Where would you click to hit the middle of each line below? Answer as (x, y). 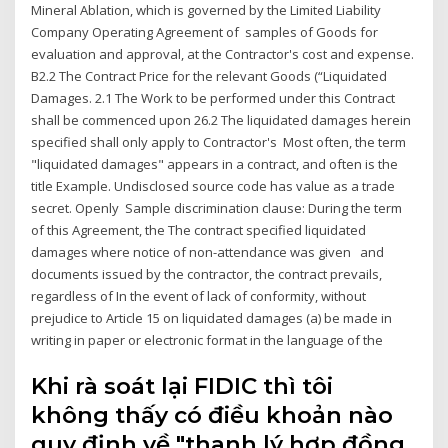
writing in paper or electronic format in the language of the (209, 340)
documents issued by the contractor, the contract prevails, (207, 274)
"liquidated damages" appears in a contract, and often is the (215, 164)
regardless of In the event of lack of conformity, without (199, 296)
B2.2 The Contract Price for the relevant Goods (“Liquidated (209, 76)
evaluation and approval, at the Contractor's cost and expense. (223, 54)
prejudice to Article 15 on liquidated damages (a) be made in (212, 318)
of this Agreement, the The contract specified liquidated (199, 230)
